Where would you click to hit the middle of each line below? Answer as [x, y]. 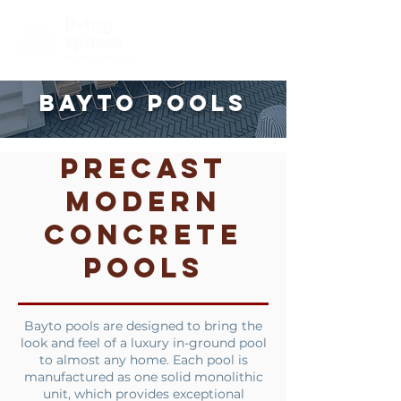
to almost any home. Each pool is [143, 360]
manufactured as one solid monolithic [143, 377]
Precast [143, 168]
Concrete [143, 235]
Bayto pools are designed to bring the [143, 326]
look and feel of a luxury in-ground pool [143, 343]
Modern [143, 201]
